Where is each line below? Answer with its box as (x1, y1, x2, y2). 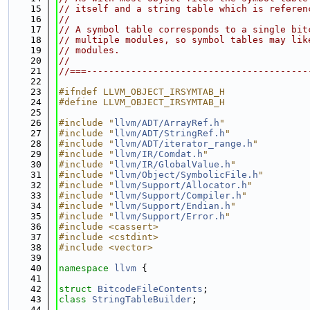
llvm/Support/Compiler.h (114, 190, 241, 201)
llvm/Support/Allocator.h (114, 180, 247, 190)
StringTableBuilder (92, 294, 192, 304)
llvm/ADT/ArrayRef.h (114, 118, 219, 128)
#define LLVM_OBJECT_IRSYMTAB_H (59, 97, 225, 107)
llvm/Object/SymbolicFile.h (114, 170, 258, 180)
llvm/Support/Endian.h (114, 201, 230, 211)
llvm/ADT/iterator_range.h (114, 138, 253, 149)
